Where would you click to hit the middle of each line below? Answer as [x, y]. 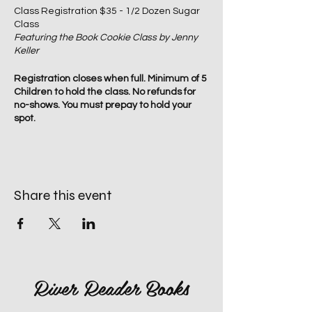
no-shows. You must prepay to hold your [103, 105]
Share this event [63, 195]
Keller [26, 51]
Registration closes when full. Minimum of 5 [110, 79]
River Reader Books [111, 287]
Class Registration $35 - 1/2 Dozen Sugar [107, 11]
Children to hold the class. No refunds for [105, 92]
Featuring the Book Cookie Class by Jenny [106, 38]
